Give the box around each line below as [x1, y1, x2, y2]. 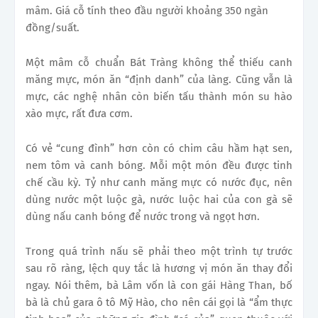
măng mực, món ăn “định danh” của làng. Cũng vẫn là [26, 72, 292, 86]
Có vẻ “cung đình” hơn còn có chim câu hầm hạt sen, [26, 141, 292, 155]
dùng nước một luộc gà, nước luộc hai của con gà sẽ [26, 192, 292, 206]
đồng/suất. [26, 21, 79, 34]
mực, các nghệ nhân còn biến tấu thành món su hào [26, 89, 292, 103]
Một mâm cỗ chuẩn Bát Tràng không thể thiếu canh [26, 55, 292, 69]
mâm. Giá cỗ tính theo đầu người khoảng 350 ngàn [26, 4, 268, 17]
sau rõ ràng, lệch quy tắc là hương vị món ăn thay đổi [26, 261, 292, 275]
